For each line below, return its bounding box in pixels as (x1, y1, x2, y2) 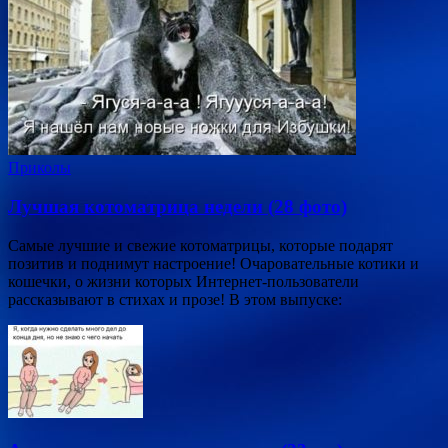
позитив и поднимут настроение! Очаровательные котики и (8, 254, 419, 272)
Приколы (8, 159, 71, 177)
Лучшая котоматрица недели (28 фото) (8, 195, 347, 217)
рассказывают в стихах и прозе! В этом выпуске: (8, 290, 342, 308)
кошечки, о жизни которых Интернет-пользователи (8, 272, 359, 290)
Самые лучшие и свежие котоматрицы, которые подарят (8, 236, 393, 254)
